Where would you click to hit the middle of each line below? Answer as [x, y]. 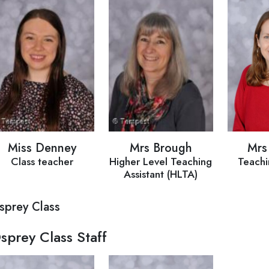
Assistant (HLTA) [161, 174]
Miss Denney [42, 148]
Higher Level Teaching [161, 161]
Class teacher [42, 161]
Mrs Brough [161, 148]
